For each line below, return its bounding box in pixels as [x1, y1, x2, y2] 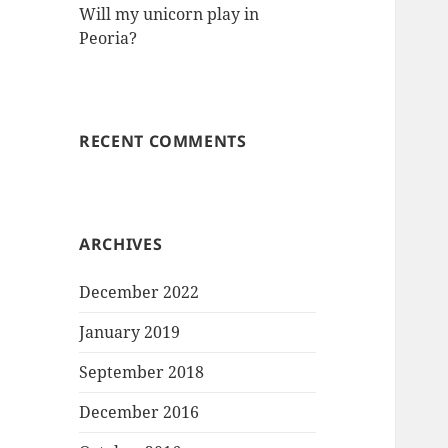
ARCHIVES [79, 233, 163, 256]
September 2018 [79, 361, 205, 384]
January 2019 [79, 321, 181, 344]
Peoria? [79, 27, 138, 50]
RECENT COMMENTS [79, 130, 247, 153]
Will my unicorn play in [79, 3, 260, 26]
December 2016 [79, 401, 200, 424]
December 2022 [79, 281, 200, 304]
